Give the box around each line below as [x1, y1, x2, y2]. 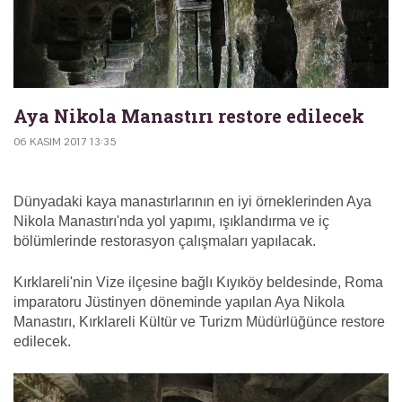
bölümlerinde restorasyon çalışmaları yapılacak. [13, 233, 316, 249]
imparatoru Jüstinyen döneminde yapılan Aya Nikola [13, 294, 345, 310]
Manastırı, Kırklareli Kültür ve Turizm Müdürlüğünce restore [13, 314, 385, 330]
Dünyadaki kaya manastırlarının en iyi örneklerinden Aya [13, 194, 371, 210]
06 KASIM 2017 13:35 [13, 135, 116, 150]
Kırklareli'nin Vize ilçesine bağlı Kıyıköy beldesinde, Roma [13, 275, 383, 291]
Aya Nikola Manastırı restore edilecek [13, 104, 364, 128]
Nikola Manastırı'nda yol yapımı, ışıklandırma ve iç [13, 214, 329, 230]
